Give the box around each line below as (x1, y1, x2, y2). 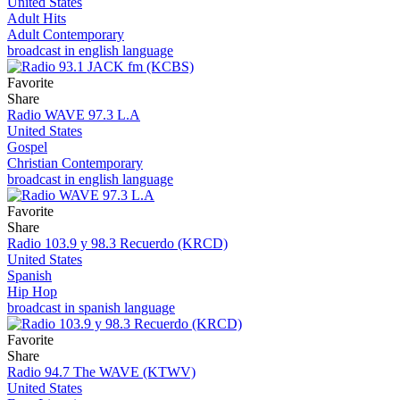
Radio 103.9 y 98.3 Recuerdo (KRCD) (7, 235, 228, 251)
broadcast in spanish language (7, 299, 175, 315)
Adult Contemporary (7, 26, 124, 42)
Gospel (7, 138, 47, 154)
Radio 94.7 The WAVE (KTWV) (7, 363, 196, 379)
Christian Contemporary (7, 154, 143, 171)
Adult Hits (7, 10, 66, 26)
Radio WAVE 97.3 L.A (7, 106, 140, 122)
